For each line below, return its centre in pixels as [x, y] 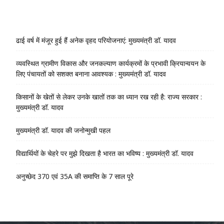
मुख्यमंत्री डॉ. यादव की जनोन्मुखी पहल [63, 130]
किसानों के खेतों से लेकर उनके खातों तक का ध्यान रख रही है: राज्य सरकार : [109, 97]
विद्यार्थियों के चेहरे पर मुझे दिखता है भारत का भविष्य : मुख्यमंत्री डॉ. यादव [105, 153]
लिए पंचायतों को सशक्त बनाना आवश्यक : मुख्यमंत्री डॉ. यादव [91, 74]
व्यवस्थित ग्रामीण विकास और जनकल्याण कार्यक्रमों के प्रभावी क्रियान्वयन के [111, 63]
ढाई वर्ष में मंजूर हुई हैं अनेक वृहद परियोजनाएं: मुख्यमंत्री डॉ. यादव [96, 40]
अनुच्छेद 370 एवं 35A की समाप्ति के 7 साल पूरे [75, 176]
